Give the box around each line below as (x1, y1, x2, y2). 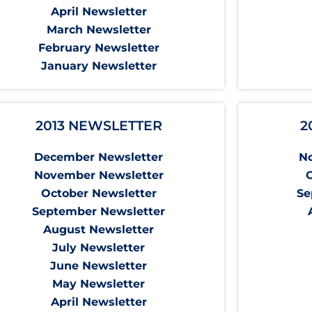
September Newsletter (32, 205, 166, 219)
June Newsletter (50, 259, 148, 273)
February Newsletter (38, 41, 159, 55)
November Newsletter (33, 169, 164, 182)
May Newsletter (52, 277, 146, 291)
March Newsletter (46, 23, 151, 37)
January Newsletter (40, 59, 157, 73)
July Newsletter (52, 241, 146, 255)
